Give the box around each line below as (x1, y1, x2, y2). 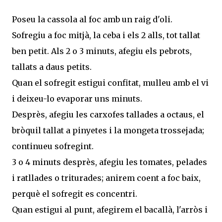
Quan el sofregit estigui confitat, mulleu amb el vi (12, 77, 209, 88)
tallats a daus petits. (12, 61, 92, 72)
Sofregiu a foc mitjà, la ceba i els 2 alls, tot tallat (12, 30, 200, 40)
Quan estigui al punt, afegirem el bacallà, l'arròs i (12, 204, 208, 215)
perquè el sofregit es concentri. (12, 188, 137, 199)
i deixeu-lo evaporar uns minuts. (12, 93, 142, 104)
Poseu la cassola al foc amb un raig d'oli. (12, 14, 172, 24)
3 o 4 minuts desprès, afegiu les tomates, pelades (12, 157, 207, 167)
